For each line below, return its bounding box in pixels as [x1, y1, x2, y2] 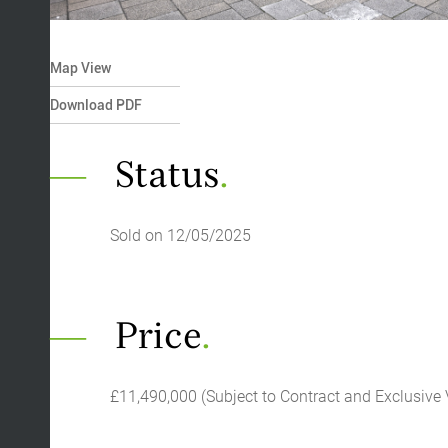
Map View [50, 60, 111, 77]
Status [106, 160, 220, 197]
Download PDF [50, 97, 142, 114]
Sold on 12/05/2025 [110, 226, 251, 246]
